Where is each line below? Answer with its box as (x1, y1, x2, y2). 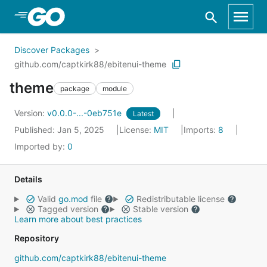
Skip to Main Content (24, 10, 120, 22)
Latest (133, 109, 154, 118)
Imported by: (14, 141, 67, 151)
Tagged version (35, 204, 101, 214)
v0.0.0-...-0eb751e (47, 108, 124, 118)
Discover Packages (14, 45, 89, 55)
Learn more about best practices (14, 214, 142, 224)
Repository (14, 233, 59, 243)
